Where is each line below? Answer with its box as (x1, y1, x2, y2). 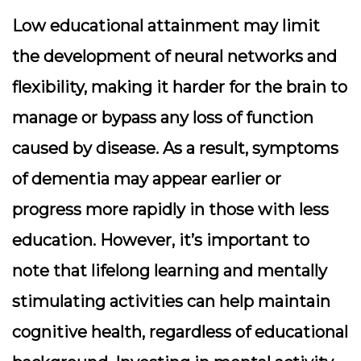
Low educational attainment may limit (12, 16, 320, 35)
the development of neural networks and (12, 47, 337, 66)
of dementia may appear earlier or (12, 169, 281, 189)
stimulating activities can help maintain (12, 292, 330, 311)
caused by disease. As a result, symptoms (12, 139, 338, 158)
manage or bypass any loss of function (12, 108, 313, 127)
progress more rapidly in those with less (12, 200, 329, 219)
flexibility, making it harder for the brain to (12, 77, 347, 97)
